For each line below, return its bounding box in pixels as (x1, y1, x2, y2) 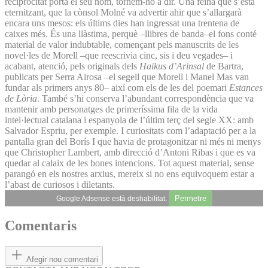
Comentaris (5, 218, 77, 234)
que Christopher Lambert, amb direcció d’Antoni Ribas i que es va (5, 147, 255, 157)
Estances (229, 82, 263, 93)
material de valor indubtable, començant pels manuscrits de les (5, 39, 239, 50)
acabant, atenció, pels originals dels (5, 60, 139, 71)
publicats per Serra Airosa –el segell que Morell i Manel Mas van (5, 71, 249, 82)
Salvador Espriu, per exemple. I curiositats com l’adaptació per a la (5, 125, 256, 136)
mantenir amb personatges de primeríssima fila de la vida (5, 103, 218, 114)
